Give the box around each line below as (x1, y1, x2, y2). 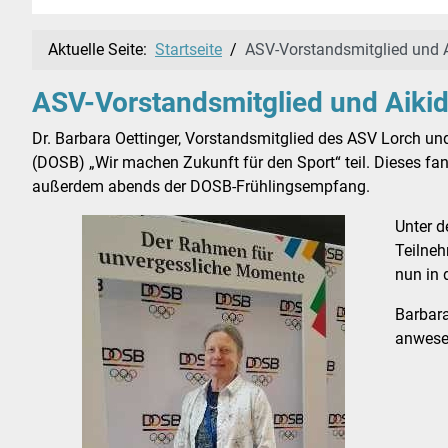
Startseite (155, 40, 222, 60)
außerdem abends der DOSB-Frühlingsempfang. (32, 177, 370, 197)
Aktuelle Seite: (48, 40, 155, 60)
